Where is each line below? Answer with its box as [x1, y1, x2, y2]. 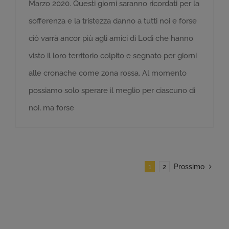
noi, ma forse [29, 103, 74, 112]
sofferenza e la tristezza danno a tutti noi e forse [29, 16, 197, 26]
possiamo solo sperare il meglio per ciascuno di [29, 85, 195, 95]
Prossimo [174, 162, 204, 171]
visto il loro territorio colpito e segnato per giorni [29, 51, 197, 60]
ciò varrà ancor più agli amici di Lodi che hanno [29, 33, 193, 43]
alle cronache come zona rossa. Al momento [29, 68, 187, 78]
